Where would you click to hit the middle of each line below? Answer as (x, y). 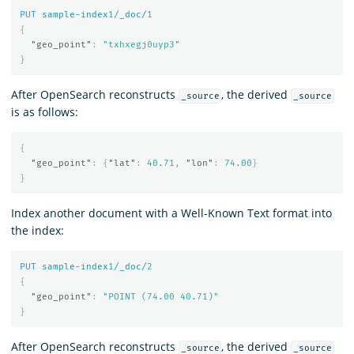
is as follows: (45, 111)
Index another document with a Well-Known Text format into (171, 213)
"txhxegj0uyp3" (141, 45)
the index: (38, 230)
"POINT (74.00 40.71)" (160, 297)
